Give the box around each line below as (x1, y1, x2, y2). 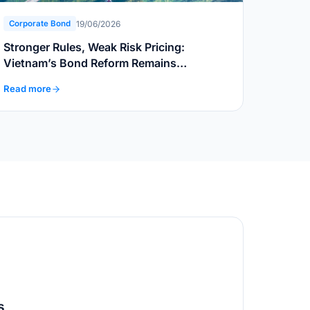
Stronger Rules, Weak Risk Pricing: (3, 40, 185, 55)
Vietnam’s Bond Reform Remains (3, 56, 176, 71)
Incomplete (3, 72, 62, 86)
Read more (3, 83, 51, 95)
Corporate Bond (9, 19, 71, 29)
